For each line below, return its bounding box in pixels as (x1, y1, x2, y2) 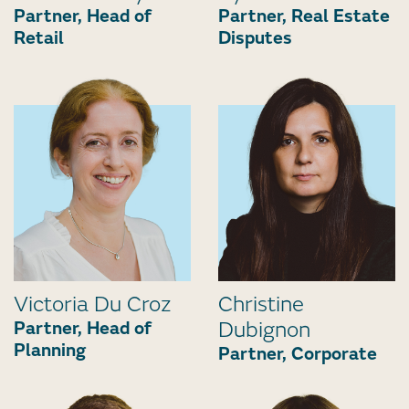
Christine (218, 290, 304, 318)
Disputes (218, 26, 292, 49)
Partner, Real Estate (218, 4, 390, 27)
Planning (14, 338, 86, 362)
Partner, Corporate (218, 341, 377, 365)
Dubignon (218, 316, 310, 343)
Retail (14, 26, 64, 49)
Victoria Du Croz (14, 290, 172, 318)
